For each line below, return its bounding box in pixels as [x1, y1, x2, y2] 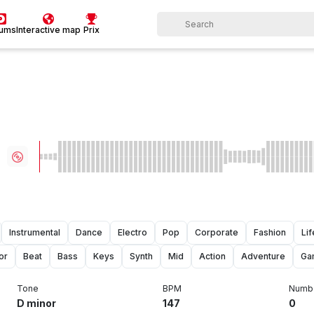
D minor [16, 296, 56, 309]
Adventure [241, 250, 285, 261]
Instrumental [9, 226, 60, 238]
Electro [118, 226, 147, 238]
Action [199, 250, 226, 261]
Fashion [254, 226, 286, 238]
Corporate [195, 226, 238, 238]
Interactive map [16, 24, 81, 35]
